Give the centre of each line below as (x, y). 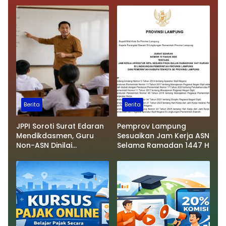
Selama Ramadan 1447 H (163, 146)
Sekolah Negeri (44, 165)
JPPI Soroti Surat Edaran (60, 126)
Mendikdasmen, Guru (55, 136)
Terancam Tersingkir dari (63, 155)
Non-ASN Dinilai (44, 146)
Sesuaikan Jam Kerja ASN (163, 136)
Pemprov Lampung (152, 126)
